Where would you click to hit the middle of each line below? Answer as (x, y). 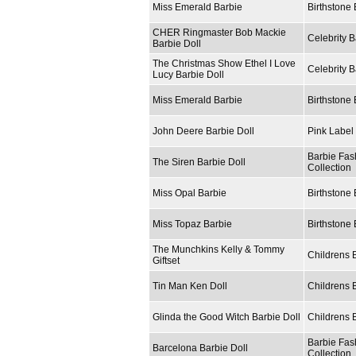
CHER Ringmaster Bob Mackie (219, 32)
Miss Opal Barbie (190, 193)
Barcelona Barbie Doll (200, 348)
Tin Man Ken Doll (190, 286)
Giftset (166, 260)
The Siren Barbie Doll (199, 162)
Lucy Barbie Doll (188, 74)
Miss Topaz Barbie (192, 224)
